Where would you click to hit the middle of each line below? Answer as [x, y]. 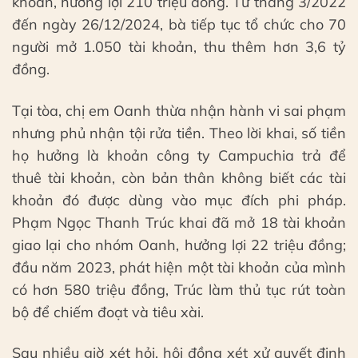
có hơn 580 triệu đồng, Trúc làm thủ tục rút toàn [179, 289]
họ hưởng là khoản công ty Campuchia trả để [179, 155]
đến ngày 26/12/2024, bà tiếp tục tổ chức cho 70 [179, 25]
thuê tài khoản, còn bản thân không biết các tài [179, 177]
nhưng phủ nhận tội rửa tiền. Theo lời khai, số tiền [179, 133]
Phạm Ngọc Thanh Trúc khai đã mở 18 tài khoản [179, 222]
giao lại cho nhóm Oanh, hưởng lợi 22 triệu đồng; [179, 245]
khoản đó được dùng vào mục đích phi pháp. [179, 200]
